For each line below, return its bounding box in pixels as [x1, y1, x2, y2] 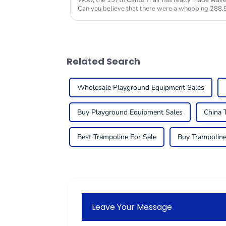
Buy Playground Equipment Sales [77, 107, 183, 118]
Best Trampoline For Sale [77, 132, 156, 142]
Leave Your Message [92, 201, 173, 213]
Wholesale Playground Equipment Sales [77, 83, 204, 93]
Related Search [67, 55, 140, 68]
